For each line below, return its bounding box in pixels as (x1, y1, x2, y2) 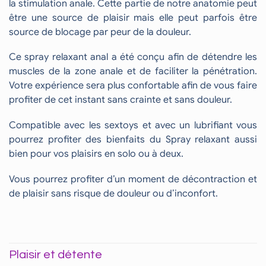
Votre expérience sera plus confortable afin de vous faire (9, 80, 257, 92)
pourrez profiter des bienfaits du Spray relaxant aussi (9, 134, 257, 146)
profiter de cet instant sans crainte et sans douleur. (9, 94, 232, 106)
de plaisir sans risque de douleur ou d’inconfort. (9, 187, 218, 199)
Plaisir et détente (9, 248, 102, 261)
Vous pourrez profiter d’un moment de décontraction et (9, 173, 257, 185)
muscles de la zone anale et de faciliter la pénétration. (9, 65, 257, 78)
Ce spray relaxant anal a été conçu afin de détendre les (9, 51, 257, 64)
